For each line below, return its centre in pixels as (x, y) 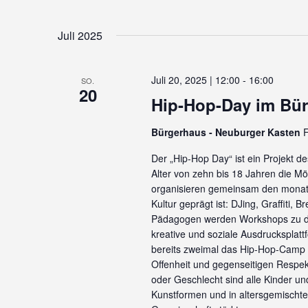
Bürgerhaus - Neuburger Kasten (227, 132)
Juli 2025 (80, 35)
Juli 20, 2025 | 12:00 (195, 80)
